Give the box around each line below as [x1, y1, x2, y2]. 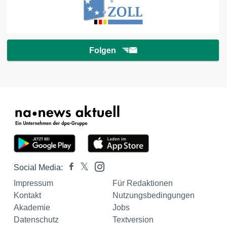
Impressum [14, 179, 53, 188]
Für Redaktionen [112, 179, 173, 188]
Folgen [89, 46, 116, 55]
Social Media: [14, 163, 63, 172]
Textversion [112, 215, 154, 224]
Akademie [14, 203, 50, 212]
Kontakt [14, 191, 41, 200]
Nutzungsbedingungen [112, 191, 195, 200]
